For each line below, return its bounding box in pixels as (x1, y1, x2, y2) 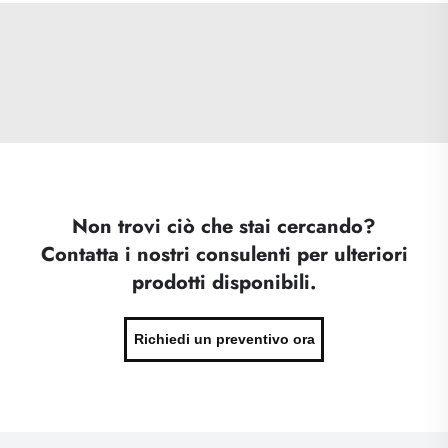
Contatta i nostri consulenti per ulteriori (40, 239, 408, 269)
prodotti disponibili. (132, 267, 316, 297)
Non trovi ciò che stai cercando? (72, 211, 376, 241)
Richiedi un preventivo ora (133, 330, 315, 347)
